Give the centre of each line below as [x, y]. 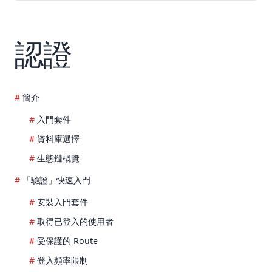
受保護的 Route [67, 241]
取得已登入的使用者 [75, 222]
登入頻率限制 [63, 260]
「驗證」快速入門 [56, 180]
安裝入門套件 [63, 202]
